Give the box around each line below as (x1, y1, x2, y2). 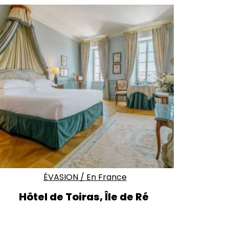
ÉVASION (43, 171, 78, 183)
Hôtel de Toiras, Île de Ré (19, 189, 151, 204)
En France (86, 171, 127, 183)
